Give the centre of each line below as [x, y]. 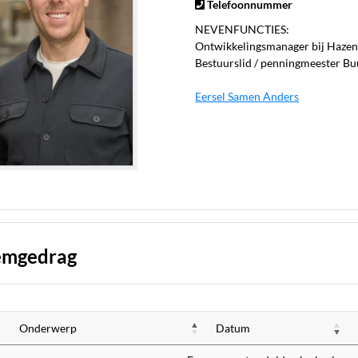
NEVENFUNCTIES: [243, 29]
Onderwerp [48, 328]
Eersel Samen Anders [247, 96]
